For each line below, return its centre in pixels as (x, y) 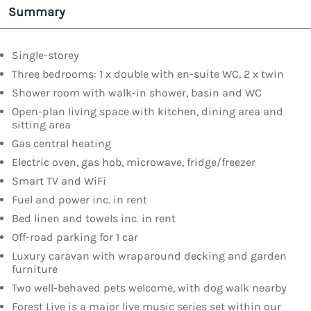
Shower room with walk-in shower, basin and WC (137, 93)
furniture (35, 269)
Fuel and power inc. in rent (79, 200)
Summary (37, 12)
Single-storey (45, 56)
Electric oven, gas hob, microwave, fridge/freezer (134, 162)
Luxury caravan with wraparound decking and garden (149, 256)
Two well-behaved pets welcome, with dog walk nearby (149, 288)
